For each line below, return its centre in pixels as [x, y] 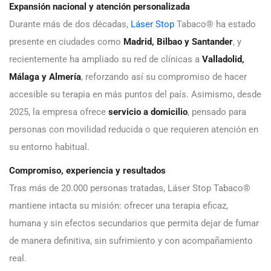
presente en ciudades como [66, 41]
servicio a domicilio [148, 112]
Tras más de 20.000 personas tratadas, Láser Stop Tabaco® [130, 188]
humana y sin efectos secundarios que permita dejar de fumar [134, 223]
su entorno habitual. [49, 147]
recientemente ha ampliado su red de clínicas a [106, 59]
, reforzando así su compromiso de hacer [164, 77]
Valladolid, [223, 59]
